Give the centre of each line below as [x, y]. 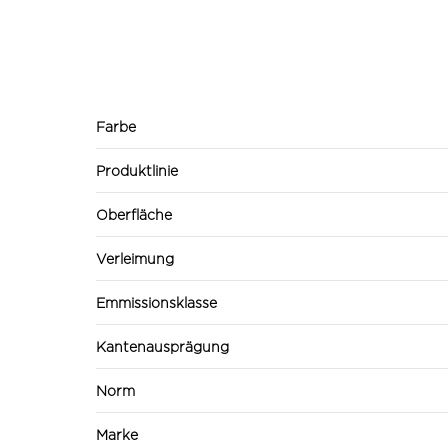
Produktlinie [137, 170]
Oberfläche [134, 214]
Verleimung [135, 258]
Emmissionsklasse [156, 302]
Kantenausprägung [162, 346]
